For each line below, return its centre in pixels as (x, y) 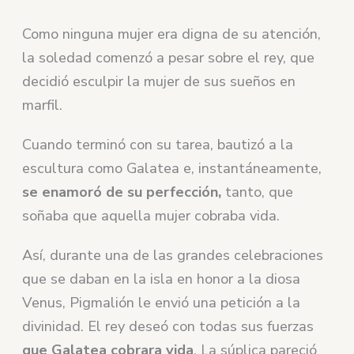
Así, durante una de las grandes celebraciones (173, 255)
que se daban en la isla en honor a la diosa (162, 279)
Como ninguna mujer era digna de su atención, (172, 34)
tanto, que (258, 192)
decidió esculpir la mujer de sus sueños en (159, 81)
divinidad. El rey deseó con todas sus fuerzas (168, 326)
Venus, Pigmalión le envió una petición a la (162, 302)
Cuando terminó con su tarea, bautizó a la (158, 144)
